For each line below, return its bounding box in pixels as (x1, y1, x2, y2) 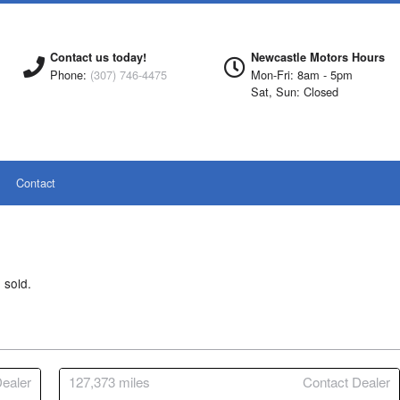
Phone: (50, 66, 90, 83)
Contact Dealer (303, 372, 390, 391)
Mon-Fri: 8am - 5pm (251, 66, 353, 83)
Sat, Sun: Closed (251, 83, 338, 100)
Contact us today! (50, 49, 146, 65)
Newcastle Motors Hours (251, 49, 385, 65)
